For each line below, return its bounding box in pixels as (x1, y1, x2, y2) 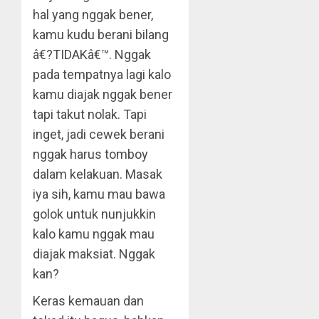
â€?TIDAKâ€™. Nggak (33, 47, 151, 62)
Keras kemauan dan (33, 293, 144, 308)
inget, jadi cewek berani (33, 127, 164, 142)
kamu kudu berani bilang (33, 27, 169, 42)
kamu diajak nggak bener (33, 87, 172, 102)
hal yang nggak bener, (33, 7, 153, 22)
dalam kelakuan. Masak (33, 167, 162, 182)
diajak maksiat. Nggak (33, 246, 155, 261)
